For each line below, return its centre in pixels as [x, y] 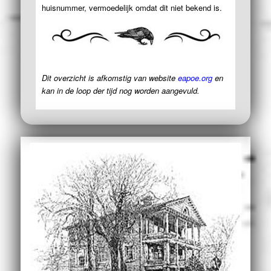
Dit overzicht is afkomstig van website [109, 77]
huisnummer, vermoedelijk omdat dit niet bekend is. [132, 7]
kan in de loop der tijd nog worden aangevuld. [122, 90]
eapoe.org [195, 77]
